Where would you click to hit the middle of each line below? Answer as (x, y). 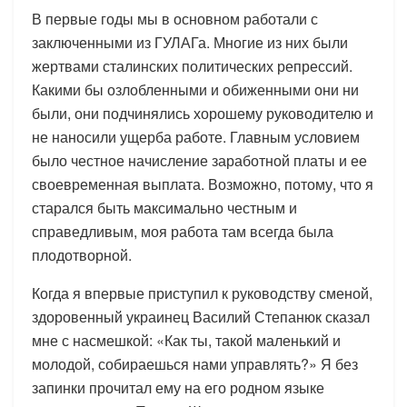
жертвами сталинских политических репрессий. (192, 65)
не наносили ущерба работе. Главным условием (196, 136)
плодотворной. (82, 254)
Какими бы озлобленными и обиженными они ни (195, 89)
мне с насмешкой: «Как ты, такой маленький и (186, 340)
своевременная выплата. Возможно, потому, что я (203, 184)
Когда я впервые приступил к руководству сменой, (202, 293)
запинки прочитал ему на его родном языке (178, 387)
